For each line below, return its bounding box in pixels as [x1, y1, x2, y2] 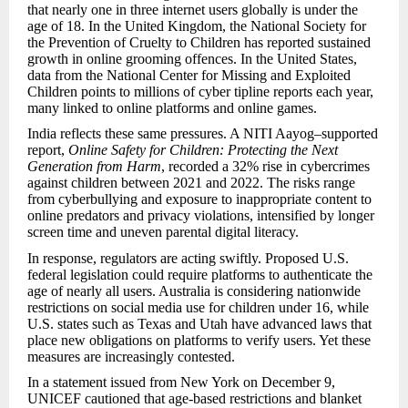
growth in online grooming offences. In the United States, [27, 50, 357, 66]
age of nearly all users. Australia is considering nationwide [27, 282, 361, 299]
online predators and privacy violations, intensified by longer [27, 208, 374, 224]
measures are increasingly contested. [27, 348, 235, 364]
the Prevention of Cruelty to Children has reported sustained [27, 34, 371, 50]
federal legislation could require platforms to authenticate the [27, 266, 372, 282]
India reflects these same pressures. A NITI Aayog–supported [27, 126, 378, 142]
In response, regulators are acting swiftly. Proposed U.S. [27, 250, 349, 266]
